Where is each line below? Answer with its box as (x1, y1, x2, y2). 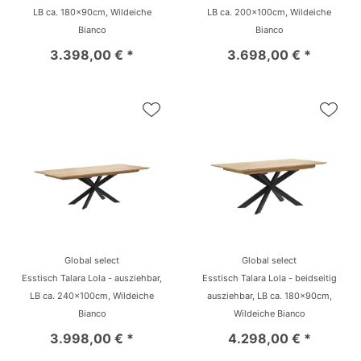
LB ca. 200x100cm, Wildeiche (207, 6, 331, 18)
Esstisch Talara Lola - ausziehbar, (22, 272, 162, 284)
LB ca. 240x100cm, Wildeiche (30, 289, 154, 301)
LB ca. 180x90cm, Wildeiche (32, 6, 151, 18)
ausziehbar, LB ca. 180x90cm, (206, 289, 332, 301)
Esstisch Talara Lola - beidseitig (201, 272, 337, 284)
